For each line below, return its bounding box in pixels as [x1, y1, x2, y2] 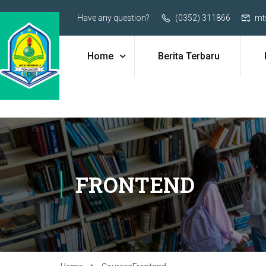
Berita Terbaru [157, 50, 220, 62]
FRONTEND [75, 170, 195, 199]
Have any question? [77, 13, 150, 23]
